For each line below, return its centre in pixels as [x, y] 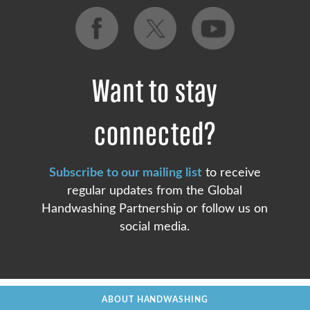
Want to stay [155, 91]
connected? [155, 134]
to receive [231, 172]
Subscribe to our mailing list [125, 172]
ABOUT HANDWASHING [155, 299]
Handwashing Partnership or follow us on [155, 208]
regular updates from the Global [155, 190]
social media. [155, 226]
